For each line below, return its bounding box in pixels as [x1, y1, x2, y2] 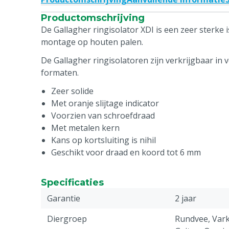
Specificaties [41, 177, 104, 188]
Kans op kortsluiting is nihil [51, 134, 156, 146]
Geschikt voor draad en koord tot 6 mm [51, 147, 201, 158]
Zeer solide [51, 85, 94, 97]
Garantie [47, 193, 80, 204]
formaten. [41, 67, 79, 78]
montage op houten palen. [41, 36, 143, 48]
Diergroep [47, 213, 87, 224]
